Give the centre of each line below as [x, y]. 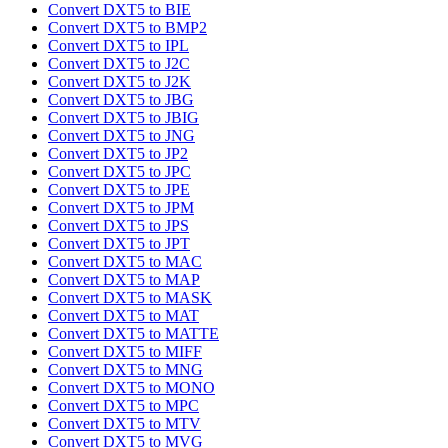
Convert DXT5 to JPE [119, 190]
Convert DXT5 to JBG [121, 100]
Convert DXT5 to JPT [119, 244]
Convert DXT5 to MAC [125, 262]
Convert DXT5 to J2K [119, 82]
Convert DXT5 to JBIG [123, 118]
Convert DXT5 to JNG [121, 136]
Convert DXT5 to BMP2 [127, 28]
